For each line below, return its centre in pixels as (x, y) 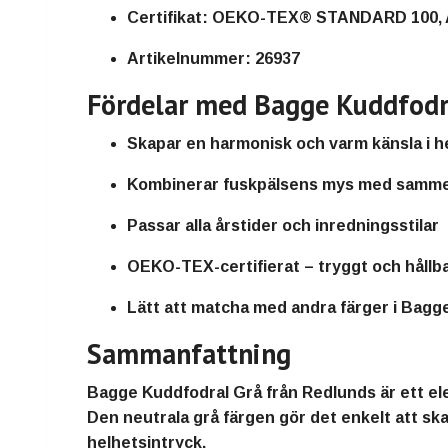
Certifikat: (167, 18)
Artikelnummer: (189, 59)
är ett (402, 393)
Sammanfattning (189, 354)
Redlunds (339, 393)
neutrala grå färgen (199, 418)
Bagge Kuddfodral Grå (174, 393)
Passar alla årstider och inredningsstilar (283, 226)
